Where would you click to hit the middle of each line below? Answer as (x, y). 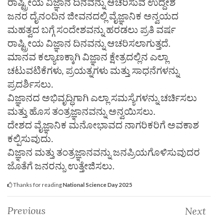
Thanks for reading (37, 184)
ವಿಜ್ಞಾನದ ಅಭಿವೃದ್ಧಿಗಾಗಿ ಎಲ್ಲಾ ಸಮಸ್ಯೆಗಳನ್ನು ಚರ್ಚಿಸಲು (102, 97)
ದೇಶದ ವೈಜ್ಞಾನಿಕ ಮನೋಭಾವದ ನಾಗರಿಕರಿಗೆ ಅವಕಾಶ (103, 124)
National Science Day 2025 (98, 184)
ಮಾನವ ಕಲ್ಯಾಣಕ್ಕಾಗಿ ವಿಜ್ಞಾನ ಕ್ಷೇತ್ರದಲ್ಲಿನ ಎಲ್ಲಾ (88, 56)
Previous (27, 210)
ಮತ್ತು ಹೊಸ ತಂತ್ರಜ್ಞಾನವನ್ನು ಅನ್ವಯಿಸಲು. (81, 111)
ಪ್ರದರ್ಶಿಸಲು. (30, 83)
